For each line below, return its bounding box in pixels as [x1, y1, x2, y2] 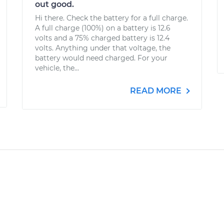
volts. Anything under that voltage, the [35, 43, 170, 52]
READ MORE [130, 86, 183, 95]
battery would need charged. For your [35, 53, 167, 62]
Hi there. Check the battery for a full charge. [35, 13, 188, 22]
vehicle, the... [35, 63, 79, 72]
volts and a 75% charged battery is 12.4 [35, 33, 169, 42]
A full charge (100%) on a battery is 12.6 [35, 23, 170, 32]
